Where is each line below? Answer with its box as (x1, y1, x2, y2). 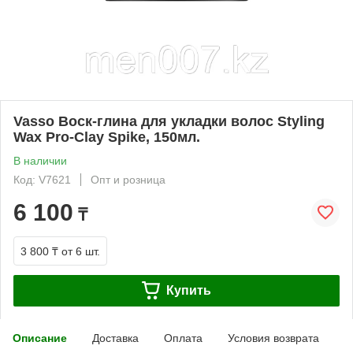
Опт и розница (91, 173, 165, 186)
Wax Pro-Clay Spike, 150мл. (13, 128, 200, 145)
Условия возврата (228, 331, 319, 344)
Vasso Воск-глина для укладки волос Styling (13, 113, 325, 129)
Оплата (164, 331, 203, 344)
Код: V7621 (13, 173, 71, 186)
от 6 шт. (61, 244, 100, 258)
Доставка (92, 331, 139, 344)
